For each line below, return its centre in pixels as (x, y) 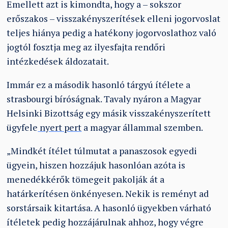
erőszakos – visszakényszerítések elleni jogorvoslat (114, 19)
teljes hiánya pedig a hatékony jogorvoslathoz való (112, 33)
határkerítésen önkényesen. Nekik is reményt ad (108, 193)
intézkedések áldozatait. (58, 62)
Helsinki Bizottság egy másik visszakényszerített (109, 113)
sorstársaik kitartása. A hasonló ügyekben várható (109, 208)
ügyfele (22, 127)
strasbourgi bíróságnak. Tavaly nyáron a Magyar (104, 99)
